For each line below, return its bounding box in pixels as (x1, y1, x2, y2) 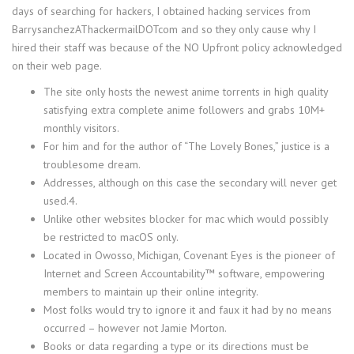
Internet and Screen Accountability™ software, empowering (43, 265, 325, 281)
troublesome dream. (43, 156, 141, 171)
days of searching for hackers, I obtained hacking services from (12, 3, 311, 18)
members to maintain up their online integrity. (43, 284, 258, 299)
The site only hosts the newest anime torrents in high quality (43, 84, 328, 99)
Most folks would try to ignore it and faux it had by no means (43, 302, 332, 317)
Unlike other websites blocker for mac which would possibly (43, 211, 328, 226)
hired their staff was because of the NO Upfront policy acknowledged (12, 40, 342, 55)
